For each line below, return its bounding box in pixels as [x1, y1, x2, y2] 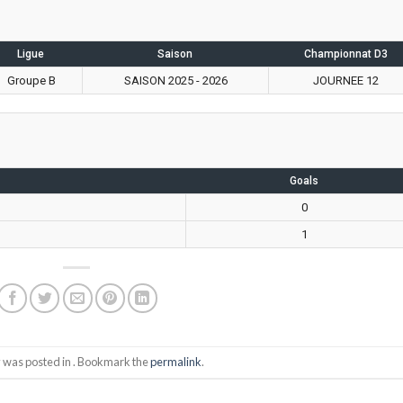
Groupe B [6, 73, 56, 87]
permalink [149, 354, 201, 370]
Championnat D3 [303, 47, 388, 60]
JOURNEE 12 [313, 73, 379, 87]
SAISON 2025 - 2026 [123, 73, 228, 87]
